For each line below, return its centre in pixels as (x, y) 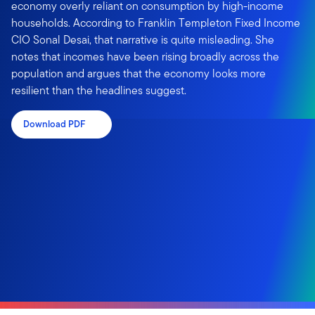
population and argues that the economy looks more (139, 73)
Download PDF (54, 124)
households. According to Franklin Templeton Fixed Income (156, 23)
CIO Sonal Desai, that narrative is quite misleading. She (143, 40)
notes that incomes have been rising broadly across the (145, 57)
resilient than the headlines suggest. (99, 90)
